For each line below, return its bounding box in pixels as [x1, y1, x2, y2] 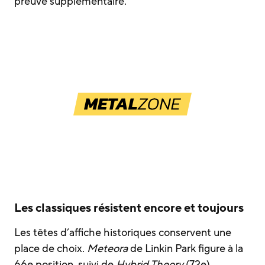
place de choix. [14, 241, 87, 256]
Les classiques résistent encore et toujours [14, 201, 244, 216]
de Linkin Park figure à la [128, 241, 243, 256]
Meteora [87, 241, 128, 256]
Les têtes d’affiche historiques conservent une [14, 225, 231, 240]
